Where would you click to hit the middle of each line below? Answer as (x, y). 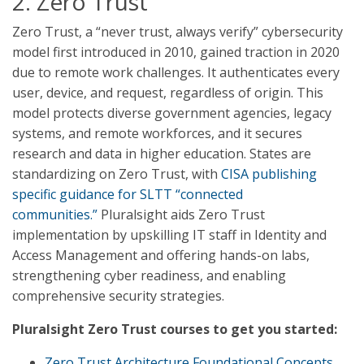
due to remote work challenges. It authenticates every (176, 72)
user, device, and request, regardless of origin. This (168, 93)
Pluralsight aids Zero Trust (181, 214)
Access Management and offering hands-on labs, (161, 255)
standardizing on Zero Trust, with (117, 174)
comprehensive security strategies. (118, 296)
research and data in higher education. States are (162, 154)
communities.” (55, 214)
